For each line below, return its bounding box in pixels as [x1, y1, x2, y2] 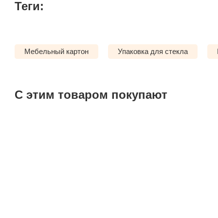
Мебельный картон [24, 47, 89, 56]
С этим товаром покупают [15, 88, 167, 102]
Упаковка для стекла [118, 47, 188, 56]
